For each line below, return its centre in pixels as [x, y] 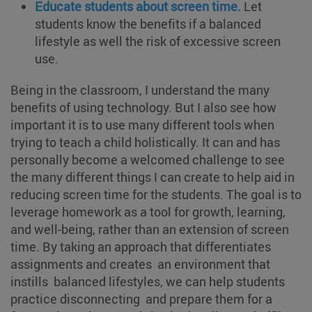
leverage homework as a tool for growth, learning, [148, 211]
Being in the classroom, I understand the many [140, 89]
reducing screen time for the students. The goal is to [156, 194]
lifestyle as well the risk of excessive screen [158, 41]
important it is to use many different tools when [142, 124]
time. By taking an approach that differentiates [141, 246]
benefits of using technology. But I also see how [143, 107]
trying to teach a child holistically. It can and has [145, 142]
